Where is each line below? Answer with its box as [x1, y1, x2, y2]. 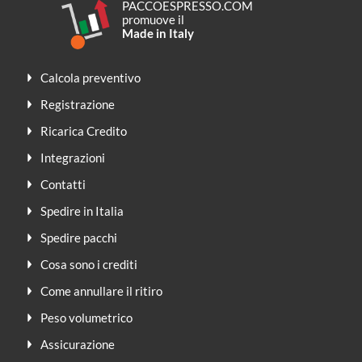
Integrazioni [40, 149, 105, 165]
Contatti [40, 176, 86, 192]
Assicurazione [40, 336, 115, 351]
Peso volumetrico [40, 309, 133, 325]
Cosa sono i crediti [40, 256, 137, 271]
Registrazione [40, 96, 115, 112]
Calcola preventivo [40, 69, 141, 85]
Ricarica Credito [40, 123, 127, 138]
